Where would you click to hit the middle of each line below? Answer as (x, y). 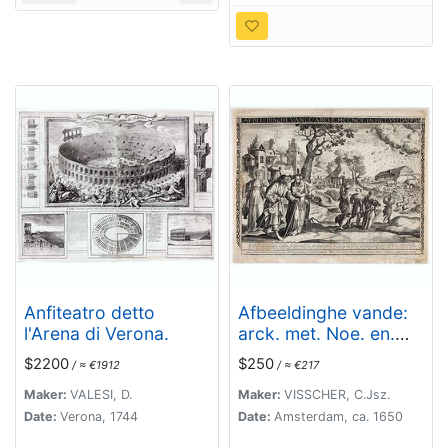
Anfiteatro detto (89, 312)
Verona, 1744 (99, 417)
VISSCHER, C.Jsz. (337, 395)
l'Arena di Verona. (96, 333)
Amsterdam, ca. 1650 (338, 417)
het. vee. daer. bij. (311, 354)
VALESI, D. (101, 395)
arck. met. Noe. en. (316, 333)
